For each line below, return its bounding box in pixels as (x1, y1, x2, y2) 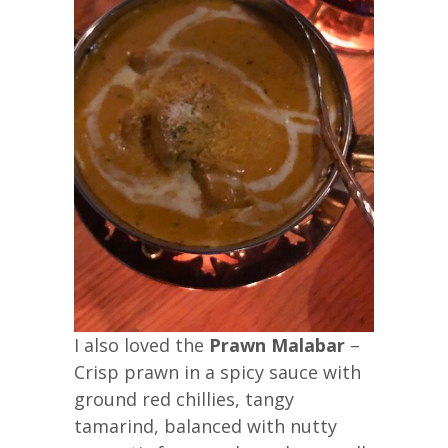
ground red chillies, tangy (74, 386, 294, 411)
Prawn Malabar (209, 332, 345, 357)
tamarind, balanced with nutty (74, 413, 337, 438)
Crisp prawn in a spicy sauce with (74, 359, 361, 384)
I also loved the (74, 332, 209, 357)
